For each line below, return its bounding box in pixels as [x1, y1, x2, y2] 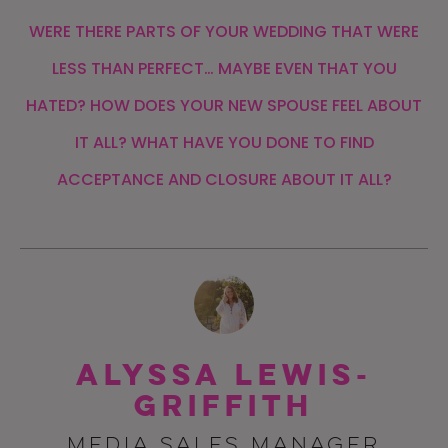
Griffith [134, 386, 314, 425]
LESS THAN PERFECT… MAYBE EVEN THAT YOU [51, 57, 397, 80]
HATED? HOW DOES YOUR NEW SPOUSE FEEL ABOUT [26, 94, 422, 117]
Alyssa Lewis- [75, 355, 373, 394]
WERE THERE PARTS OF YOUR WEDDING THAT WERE [29, 20, 419, 43]
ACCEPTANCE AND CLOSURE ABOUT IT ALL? [56, 168, 392, 191]
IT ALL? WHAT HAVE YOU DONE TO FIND [74, 131, 374, 154]
